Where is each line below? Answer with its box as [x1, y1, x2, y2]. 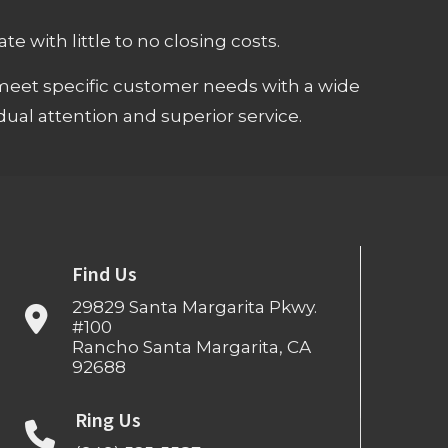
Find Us [71, 260, 137, 287]
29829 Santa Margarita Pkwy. [71, 296, 317, 317]
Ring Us [75, 406, 142, 433]
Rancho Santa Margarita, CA [71, 336, 311, 357]
